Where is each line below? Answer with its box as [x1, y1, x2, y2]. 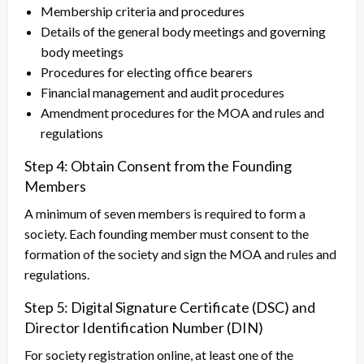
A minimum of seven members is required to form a [24, 206, 305, 222]
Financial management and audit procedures [41, 84, 284, 101]
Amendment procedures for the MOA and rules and [41, 105, 324, 121]
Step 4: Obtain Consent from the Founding [24, 157, 292, 175]
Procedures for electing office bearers [41, 64, 253, 80]
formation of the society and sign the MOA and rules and [24, 246, 336, 262]
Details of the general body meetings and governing [41, 24, 326, 40]
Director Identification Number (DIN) [24, 318, 263, 337]
